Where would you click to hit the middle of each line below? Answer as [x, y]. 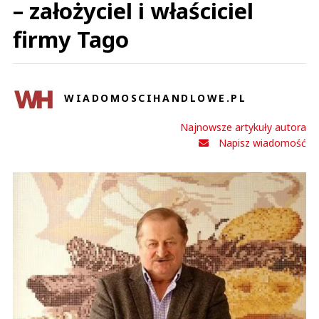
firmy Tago [71, 39]
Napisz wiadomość [262, 143]
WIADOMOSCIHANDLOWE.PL [156, 98]
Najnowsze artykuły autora [243, 127]
